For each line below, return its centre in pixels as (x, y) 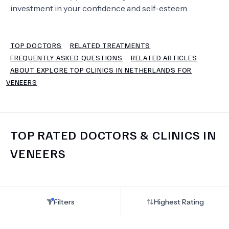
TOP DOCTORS (36, 45)
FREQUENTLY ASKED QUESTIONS (66, 58)
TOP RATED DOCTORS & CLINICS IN (113, 134)
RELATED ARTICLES (164, 58)
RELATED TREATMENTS (110, 45)
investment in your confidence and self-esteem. (99, 8)
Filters (64, 202)
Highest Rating (179, 202)
